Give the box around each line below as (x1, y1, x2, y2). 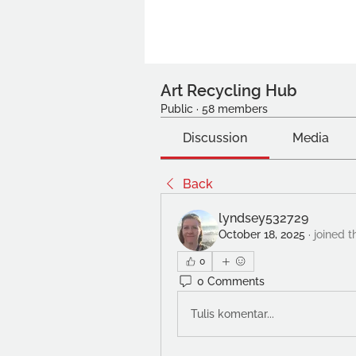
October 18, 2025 (219, 228, 305, 241)
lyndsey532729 (219, 211, 308, 226)
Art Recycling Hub (161, 81, 297, 100)
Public (161, 103, 193, 115)
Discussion (183, 130, 248, 145)
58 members (202, 103, 268, 115)
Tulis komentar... (191, 307, 274, 320)
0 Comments (197, 274, 265, 288)
